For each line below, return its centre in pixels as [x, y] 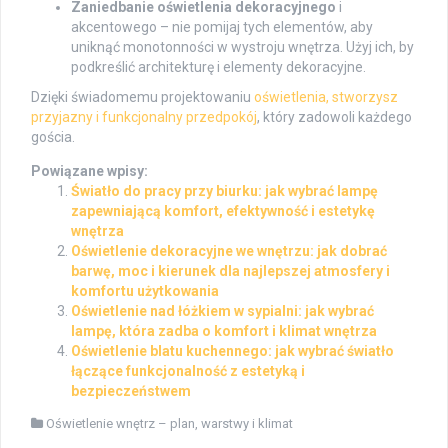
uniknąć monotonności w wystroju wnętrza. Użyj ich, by [242, 46]
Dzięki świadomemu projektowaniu [142, 96]
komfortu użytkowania [145, 290]
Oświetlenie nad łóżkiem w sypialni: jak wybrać [222, 310]
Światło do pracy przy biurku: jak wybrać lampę [224, 190]
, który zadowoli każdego [334, 116]
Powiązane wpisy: [89, 170]
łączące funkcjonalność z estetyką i [188, 370]
